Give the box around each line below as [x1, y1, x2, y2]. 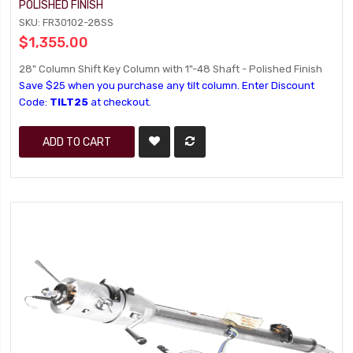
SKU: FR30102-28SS [19, 17, 114, 28]
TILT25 [50, 96, 89, 108]
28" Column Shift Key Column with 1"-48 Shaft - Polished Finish [19, 63, 323, 75]
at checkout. [88, 96, 152, 108]
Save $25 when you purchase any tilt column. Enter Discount [19, 80, 315, 91]
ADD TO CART [43, 136, 112, 148]
